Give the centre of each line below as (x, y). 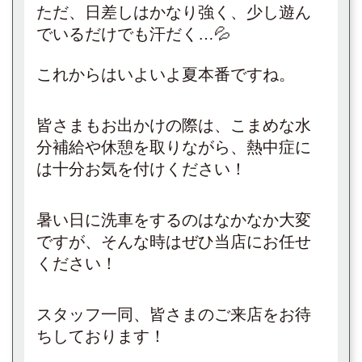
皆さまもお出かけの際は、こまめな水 (174, 125)
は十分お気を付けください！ (141, 169)
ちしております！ (101, 336)
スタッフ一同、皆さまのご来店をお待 (174, 314)
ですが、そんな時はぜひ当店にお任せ (174, 242)
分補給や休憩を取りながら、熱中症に (174, 147)
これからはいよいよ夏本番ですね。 (166, 74)
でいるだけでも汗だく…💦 (133, 34)
